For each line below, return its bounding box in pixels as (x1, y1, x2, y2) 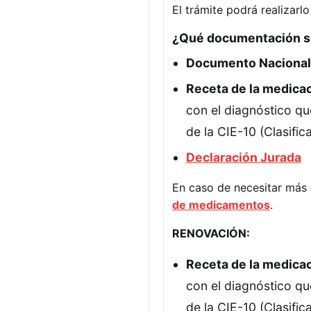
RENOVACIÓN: (172, 226, 250, 240)
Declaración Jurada (186, 149, 301, 165)
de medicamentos (172, 197, 270, 212)
